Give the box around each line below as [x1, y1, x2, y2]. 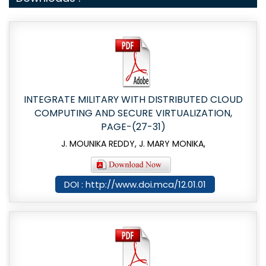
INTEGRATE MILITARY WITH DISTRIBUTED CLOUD [23, 93, 243, 107]
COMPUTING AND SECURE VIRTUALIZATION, [34, 106, 232, 121]
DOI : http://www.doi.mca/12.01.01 [64, 178, 206, 191]
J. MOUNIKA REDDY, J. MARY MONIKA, [61, 138, 205, 150]
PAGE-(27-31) [100, 120, 166, 134]
